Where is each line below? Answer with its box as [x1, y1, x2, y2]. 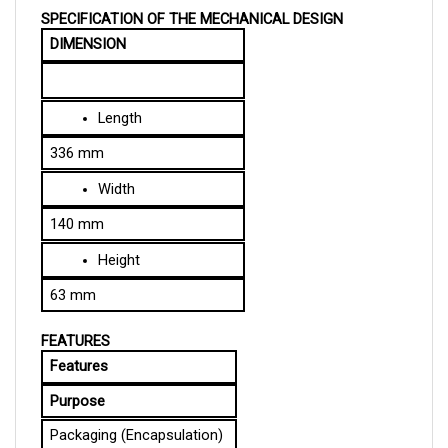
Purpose [49, 367, 105, 386]
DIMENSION [49, 11, 126, 30]
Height [97, 227, 140, 246]
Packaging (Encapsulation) [49, 402, 223, 421]
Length [97, 85, 142, 104]
